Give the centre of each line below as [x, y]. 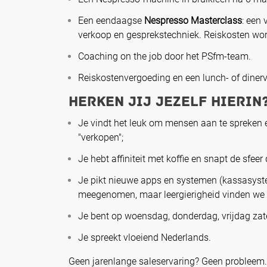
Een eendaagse [111, 21]
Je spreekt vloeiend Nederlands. [145, 238]
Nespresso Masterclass [193, 21]
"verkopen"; [101, 138]
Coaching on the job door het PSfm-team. [164, 57]
